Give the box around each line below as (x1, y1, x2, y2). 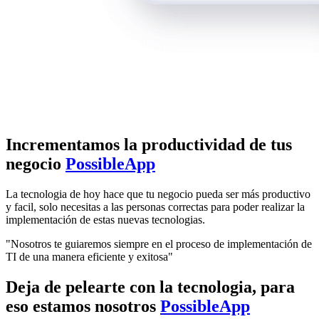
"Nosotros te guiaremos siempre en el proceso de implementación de (6, 237, 312, 250)
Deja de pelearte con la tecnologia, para (6, 277, 295, 296)
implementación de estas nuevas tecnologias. (6, 213, 205, 226)
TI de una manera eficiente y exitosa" (6, 250, 173, 263)
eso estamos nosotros (6, 296, 160, 315)
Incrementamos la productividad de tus (6, 135, 292, 155)
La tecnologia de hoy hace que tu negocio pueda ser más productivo (6, 187, 310, 200)
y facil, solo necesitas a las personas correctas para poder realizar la (6, 200, 305, 213)
